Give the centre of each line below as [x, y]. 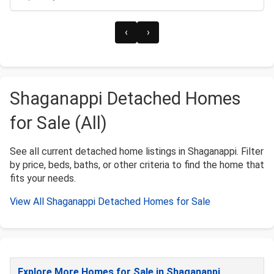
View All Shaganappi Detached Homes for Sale [110, 201]
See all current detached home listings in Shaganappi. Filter [137, 151]
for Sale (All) [58, 123]
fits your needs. [43, 178]
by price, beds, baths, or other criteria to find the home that [137, 165]
